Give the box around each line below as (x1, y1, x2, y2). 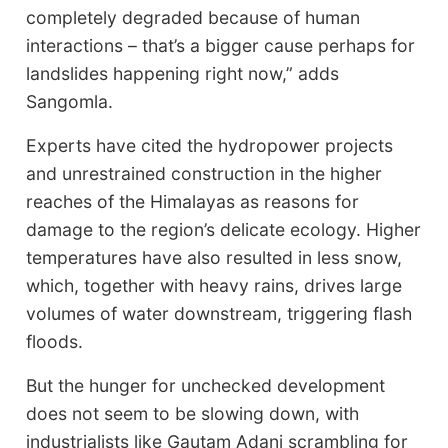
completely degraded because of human (26, 6, 361, 28)
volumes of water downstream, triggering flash (26, 302, 413, 324)
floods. (26, 330, 84, 352)
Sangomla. (26, 90, 114, 112)
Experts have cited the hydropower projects (26, 134, 394, 156)
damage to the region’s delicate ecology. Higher (26, 218, 422, 240)
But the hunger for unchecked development (26, 374, 386, 396)
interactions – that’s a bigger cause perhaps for (26, 34, 416, 56)
